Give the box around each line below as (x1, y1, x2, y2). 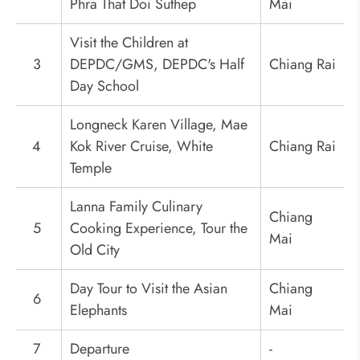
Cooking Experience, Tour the (70, 218, 247, 239)
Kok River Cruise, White (70, 136, 213, 157)
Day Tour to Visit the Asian (70, 278, 227, 300)
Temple (70, 157, 112, 179)
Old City (70, 239, 120, 261)
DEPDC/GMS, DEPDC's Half (70, 54, 244, 76)
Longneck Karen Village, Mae (70, 114, 247, 136)
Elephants (70, 300, 127, 321)
